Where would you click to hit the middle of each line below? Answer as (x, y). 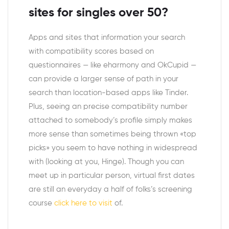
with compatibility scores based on (91, 51)
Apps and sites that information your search (107, 37)
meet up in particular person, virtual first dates (112, 175)
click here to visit (83, 203)
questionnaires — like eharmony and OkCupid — (112, 65)
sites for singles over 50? (98, 13)
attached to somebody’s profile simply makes (110, 120)
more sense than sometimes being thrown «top (112, 134)
